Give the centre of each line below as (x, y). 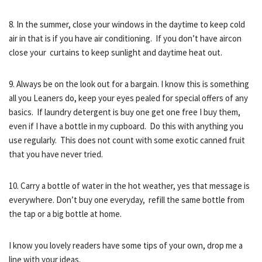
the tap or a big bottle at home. (65, 214)
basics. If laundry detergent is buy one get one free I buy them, (125, 112)
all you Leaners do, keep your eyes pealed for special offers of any (128, 98)
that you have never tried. (56, 154)
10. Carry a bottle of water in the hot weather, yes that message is (129, 186)
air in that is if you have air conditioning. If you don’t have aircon (125, 38)
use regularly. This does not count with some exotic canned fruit (127, 140)
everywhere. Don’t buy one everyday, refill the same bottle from (127, 200)
